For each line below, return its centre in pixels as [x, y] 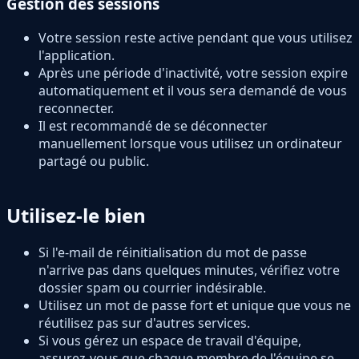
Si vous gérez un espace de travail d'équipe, [170, 341]
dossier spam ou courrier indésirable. [152, 288]
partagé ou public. [94, 161]
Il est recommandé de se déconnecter [153, 125]
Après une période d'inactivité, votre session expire [193, 73]
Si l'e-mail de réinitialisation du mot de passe [173, 253]
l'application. [77, 55]
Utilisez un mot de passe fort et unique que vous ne [195, 306]
